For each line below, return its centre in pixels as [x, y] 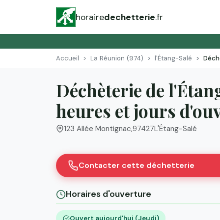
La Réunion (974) [117, 58]
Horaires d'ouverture [109, 194]
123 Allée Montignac [97, 129]
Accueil [68, 58]
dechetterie [130, 17]
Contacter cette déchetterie [137, 165]
